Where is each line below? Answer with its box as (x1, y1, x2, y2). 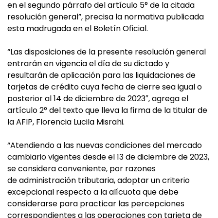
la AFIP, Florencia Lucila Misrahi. (7, 116, 125, 127)
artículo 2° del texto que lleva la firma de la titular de (7, 105, 207, 116)
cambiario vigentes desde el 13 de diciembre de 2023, (7, 151, 209, 163)
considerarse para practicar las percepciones (7, 198, 184, 209)
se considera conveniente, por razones (7, 163, 156, 174)
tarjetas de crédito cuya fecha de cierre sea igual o (7, 81, 202, 92)
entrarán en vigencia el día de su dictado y (7, 58, 169, 69)
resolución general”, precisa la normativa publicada (7, 11, 204, 22)
